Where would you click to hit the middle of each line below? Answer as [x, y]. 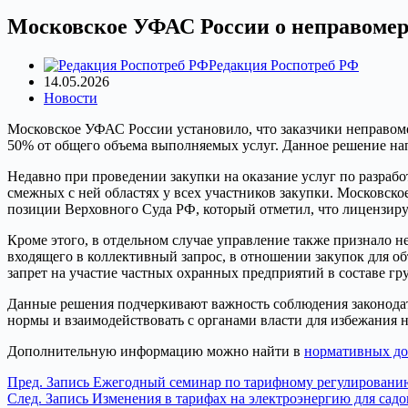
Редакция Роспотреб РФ [284, 65]
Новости [71, 97]
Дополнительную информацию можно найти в [156, 351]
